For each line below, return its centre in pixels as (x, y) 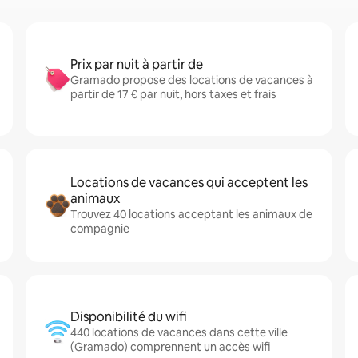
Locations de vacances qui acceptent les (189, 183)
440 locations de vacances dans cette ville (179, 332)
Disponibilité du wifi (129, 317)
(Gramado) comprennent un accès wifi (170, 347)
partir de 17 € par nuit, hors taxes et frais (173, 94)
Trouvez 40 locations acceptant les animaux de (191, 214)
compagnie (100, 229)
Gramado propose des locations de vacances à (192, 80)
